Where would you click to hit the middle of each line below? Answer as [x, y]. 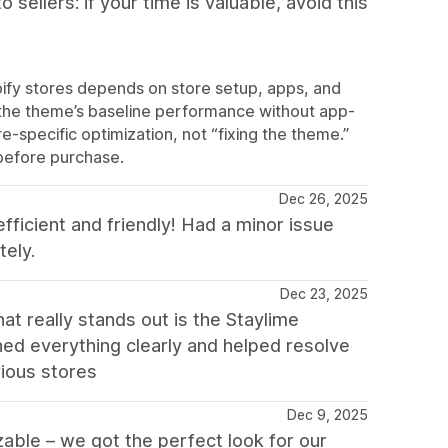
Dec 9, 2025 [327, 414]
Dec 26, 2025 [323, 198]
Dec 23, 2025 [324, 293]
